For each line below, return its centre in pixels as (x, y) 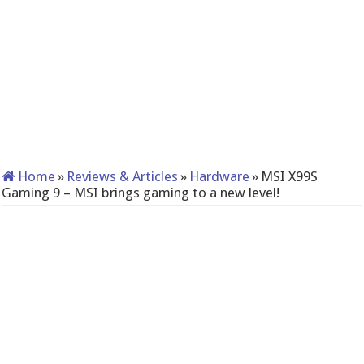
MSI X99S (290, 176)
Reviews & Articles (123, 176)
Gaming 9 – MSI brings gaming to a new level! (141, 193)
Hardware (220, 176)
